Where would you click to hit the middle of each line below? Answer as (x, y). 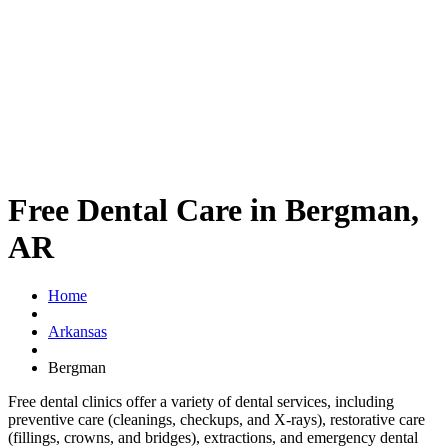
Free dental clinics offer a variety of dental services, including (201, 402)
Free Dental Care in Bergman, (213, 209)
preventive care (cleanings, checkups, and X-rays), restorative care (216, 420)
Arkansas (77, 332)
